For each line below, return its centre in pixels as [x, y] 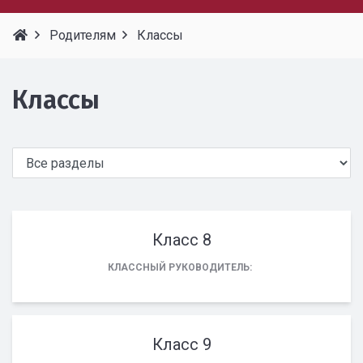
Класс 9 [181, 344]
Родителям [83, 35]
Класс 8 [181, 240]
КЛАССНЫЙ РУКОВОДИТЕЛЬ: [180, 267]
